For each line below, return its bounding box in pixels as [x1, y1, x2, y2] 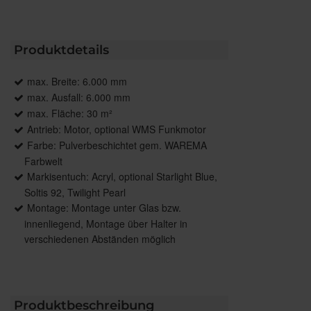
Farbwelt [24, 153, 62, 168]
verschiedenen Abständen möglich [24, 231, 176, 246]
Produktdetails [14, 42, 109, 58]
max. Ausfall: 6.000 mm [27, 90, 131, 104]
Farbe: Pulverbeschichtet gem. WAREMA [27, 137, 207, 152]
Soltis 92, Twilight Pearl [24, 185, 126, 199]
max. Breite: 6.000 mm [27, 74, 127, 88]
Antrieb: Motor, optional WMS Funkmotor [27, 121, 206, 136]
